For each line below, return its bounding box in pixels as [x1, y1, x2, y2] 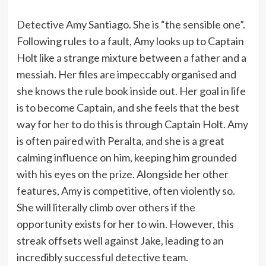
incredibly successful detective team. [16, 251, 188, 264]
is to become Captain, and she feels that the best [16, 101, 239, 115]
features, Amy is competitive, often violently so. [16, 184, 235, 198]
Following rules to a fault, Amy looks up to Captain [16, 34, 244, 48]
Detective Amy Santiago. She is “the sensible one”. [16, 18, 245, 31]
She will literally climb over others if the [16, 201, 195, 214]
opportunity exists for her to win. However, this [16, 217, 234, 231]
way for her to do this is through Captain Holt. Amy [16, 118, 248, 131]
